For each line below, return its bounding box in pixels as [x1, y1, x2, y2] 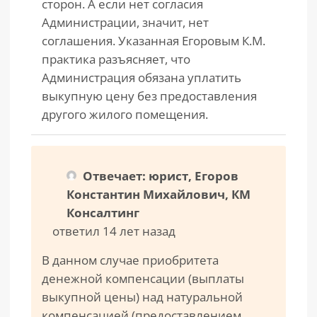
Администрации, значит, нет [42, 14, 209, 30]
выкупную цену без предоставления [42, 88, 257, 104]
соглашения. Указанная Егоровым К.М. [42, 33, 265, 49]
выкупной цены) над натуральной [42, 289, 243, 305]
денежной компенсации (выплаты [42, 270, 244, 287]
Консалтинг [67, 204, 139, 221]
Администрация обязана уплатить [42, 69, 241, 86]
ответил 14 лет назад [52, 223, 175, 239]
